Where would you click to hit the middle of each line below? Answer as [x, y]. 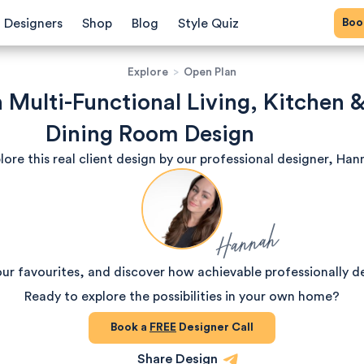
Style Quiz [208, 24]
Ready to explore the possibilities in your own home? [182, 297]
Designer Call [215, 327]
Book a [133, 327]
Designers [33, 24]
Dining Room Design [149, 134]
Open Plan [210, 72]
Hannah [247, 242]
